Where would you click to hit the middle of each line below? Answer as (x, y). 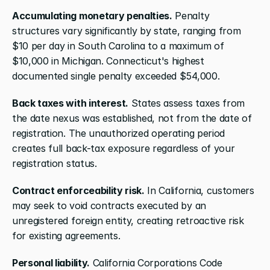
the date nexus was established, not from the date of (132, 118)
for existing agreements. (66, 235)
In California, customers (199, 190)
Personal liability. (51, 262)
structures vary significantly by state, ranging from (127, 30)
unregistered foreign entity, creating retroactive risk (128, 220)
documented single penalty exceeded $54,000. (116, 76)
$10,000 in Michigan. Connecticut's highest (108, 61)
